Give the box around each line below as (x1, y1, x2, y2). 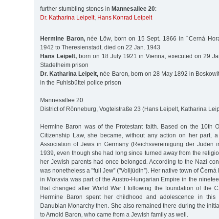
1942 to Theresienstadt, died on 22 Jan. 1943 (40, 44, 160, 51)
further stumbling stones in (40, 5, 111, 13)
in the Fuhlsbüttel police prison (40, 79, 121, 86)
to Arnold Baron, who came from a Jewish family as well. (40, 211, 188, 218)
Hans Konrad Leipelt (97, 14, 152, 22)
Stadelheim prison (40, 61, 88, 68)
